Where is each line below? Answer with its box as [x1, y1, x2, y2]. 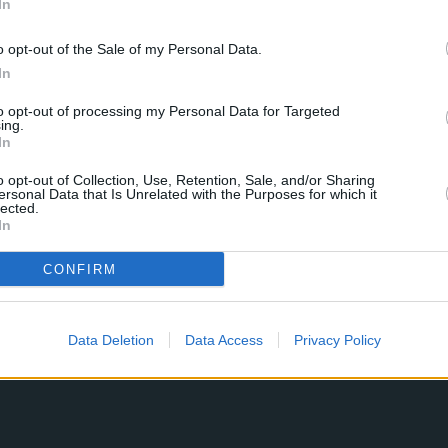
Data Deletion [67, 332, 154, 348]
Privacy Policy [293, 332, 381, 348]
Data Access [184, 332, 263, 348]
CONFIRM [42, 261, 117, 277]
